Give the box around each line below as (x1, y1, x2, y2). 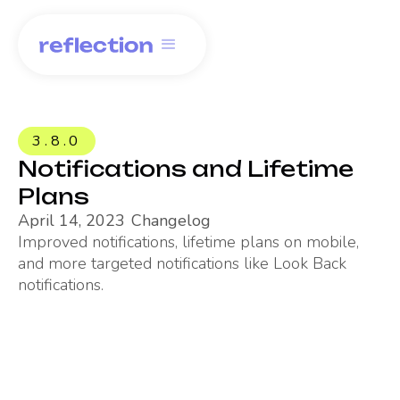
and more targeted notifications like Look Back (18, 253, 346, 274)
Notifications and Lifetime (18, 155, 354, 182)
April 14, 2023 (18, 210, 125, 231)
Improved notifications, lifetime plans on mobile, (18, 231, 359, 253)
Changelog (130, 210, 211, 231)
